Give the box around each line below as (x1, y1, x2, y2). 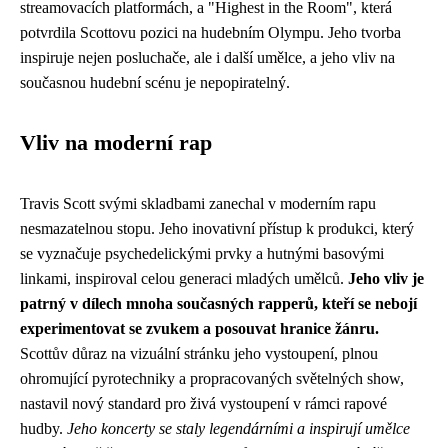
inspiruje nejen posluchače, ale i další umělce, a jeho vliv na (20, 49, 395, 66)
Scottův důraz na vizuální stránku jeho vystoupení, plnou (20, 345, 378, 362)
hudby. (20, 420, 67, 437)
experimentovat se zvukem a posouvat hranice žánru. (20, 320, 379, 337)
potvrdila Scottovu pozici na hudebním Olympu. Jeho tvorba (20, 24, 401, 41)
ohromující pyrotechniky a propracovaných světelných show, (20, 370, 404, 387)
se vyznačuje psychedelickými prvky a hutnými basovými (20, 245, 384, 262)
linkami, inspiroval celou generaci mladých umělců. (20, 270, 348, 287)
